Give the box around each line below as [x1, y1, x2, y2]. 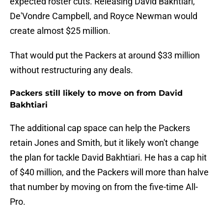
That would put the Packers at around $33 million [10, 50, 200, 61]
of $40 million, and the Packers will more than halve [10, 167, 209, 178]
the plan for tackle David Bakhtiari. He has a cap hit [10, 152, 207, 163]
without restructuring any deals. [10, 65, 133, 76]
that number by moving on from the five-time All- [10, 182, 198, 192]
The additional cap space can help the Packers [10, 123, 190, 134]
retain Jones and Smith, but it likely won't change [10, 137, 199, 148]
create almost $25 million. [10, 26, 110, 36]
